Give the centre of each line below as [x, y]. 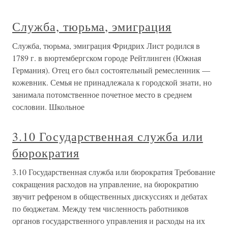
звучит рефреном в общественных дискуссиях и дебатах [110, 196]
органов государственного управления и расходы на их [109, 221]
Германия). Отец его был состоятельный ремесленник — [111, 70]
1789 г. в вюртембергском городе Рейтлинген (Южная [107, 58]
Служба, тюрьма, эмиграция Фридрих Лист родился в [106, 46]
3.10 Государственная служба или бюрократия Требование [114, 172]
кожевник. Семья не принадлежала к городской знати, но [112, 82]
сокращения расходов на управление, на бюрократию [105, 184]
